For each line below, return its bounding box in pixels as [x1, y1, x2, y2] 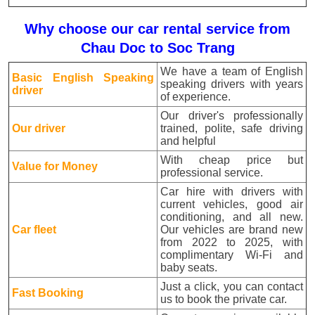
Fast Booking [12, 286, 84, 299]
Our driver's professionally [160, 109, 303, 122]
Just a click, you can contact [160, 280, 303, 292]
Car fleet [12, 223, 57, 236]
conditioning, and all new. [160, 210, 303, 223]
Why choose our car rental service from [25, 21, 290, 37]
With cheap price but [160, 153, 303, 166]
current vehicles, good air [160, 198, 303, 210]
